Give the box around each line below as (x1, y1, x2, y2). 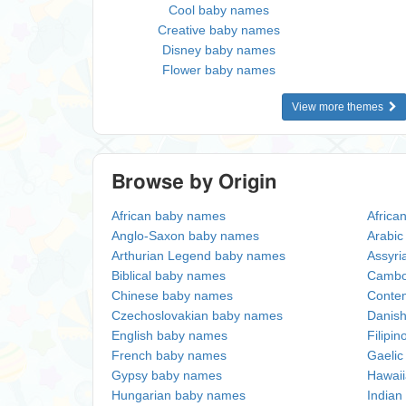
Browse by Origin (111, 172, 276, 192)
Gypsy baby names (111, 368, 222, 382)
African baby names (111, 208, 226, 223)
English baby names (111, 328, 227, 343)
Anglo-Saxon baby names (111, 228, 259, 243)
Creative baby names (157, 23, 280, 37)
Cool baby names (168, 3, 269, 17)
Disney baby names (161, 43, 275, 57)
